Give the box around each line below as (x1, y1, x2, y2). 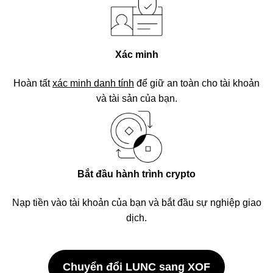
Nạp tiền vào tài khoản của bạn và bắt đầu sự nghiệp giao (12, 197, 261, 208)
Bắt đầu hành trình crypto (77, 169, 196, 179)
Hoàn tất (13, 78, 52, 88)
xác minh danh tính (52, 78, 134, 88)
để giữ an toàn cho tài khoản (134, 78, 260, 88)
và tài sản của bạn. (96, 93, 177, 104)
